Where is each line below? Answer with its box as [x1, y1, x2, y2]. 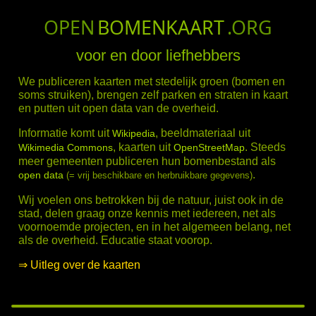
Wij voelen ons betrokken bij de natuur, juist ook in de [18, 194, 284, 206]
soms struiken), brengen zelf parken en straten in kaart [18, 89, 288, 101]
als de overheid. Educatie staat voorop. [18, 234, 212, 246]
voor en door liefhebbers [75, 47, 241, 64]
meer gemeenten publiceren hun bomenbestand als [18, 155, 276, 167]
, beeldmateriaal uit [155, 127, 250, 139]
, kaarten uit [113, 141, 174, 153]
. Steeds [245, 141, 286, 153]
